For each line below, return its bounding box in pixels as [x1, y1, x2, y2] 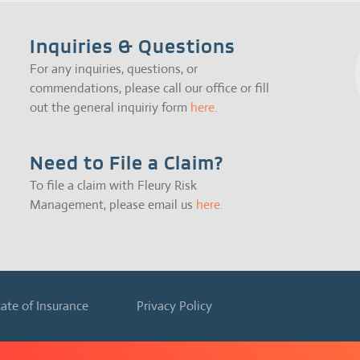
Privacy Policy [137, 297, 212, 315]
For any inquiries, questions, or [30, 60, 198, 78]
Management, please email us [30, 196, 197, 214]
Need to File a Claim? [30, 151, 224, 175]
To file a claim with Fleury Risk [30, 177, 198, 194]
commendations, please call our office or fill [30, 80, 270, 97]
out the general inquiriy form [30, 99, 191, 117]
